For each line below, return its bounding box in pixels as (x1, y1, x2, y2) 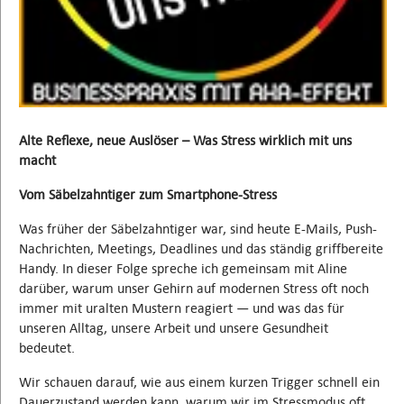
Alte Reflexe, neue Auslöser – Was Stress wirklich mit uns (19, 131, 352, 149)
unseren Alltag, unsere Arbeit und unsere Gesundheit (19, 318, 328, 336)
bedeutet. (19, 338, 75, 356)
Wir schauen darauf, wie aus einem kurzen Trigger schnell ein (19, 372, 380, 390)
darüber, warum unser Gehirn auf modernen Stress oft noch (19, 279, 369, 297)
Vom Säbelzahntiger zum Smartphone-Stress (19, 185, 277, 203)
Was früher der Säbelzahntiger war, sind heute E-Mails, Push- (19, 219, 377, 237)
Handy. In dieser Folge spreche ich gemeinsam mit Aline (19, 259, 347, 277)
